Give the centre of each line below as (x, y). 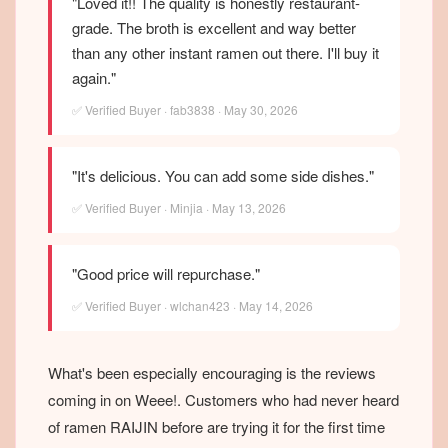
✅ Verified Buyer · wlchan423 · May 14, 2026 (192, 306)
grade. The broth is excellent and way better (214, 28)
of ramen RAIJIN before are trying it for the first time (216, 427)
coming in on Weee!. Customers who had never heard (223, 400)
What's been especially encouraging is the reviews (212, 373)
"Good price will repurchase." (166, 274)
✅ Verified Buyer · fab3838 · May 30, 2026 (185, 110)
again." (94, 78)
